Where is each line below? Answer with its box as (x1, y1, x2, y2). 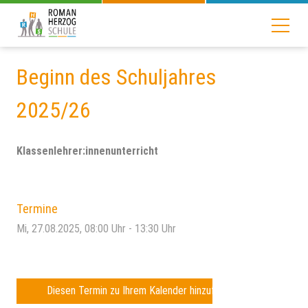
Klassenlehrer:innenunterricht (16, 144, 158, 157)
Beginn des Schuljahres (16, 64, 217, 90)
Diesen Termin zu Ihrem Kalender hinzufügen (47, 284, 236, 297)
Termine (16, 201, 58, 216)
